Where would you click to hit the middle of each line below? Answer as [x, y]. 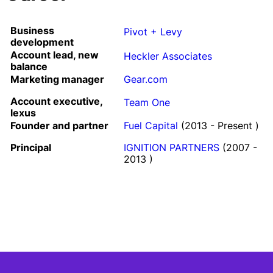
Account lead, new [55, 55]
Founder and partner [59, 126]
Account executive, [56, 101]
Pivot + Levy [153, 32]
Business [32, 30]
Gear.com [146, 79]
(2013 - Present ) [218, 126]
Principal [31, 147]
